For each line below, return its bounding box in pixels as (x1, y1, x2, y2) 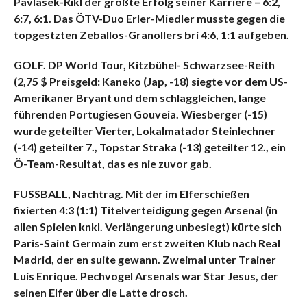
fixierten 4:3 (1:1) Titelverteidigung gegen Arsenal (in (13, 203, 278, 217)
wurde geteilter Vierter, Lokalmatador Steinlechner (13, 123, 275, 137)
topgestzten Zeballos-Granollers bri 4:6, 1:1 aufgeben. (13, 27, 289, 41)
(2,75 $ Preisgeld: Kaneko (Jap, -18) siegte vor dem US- (13, 74, 288, 88)
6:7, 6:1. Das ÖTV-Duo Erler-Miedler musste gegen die (13, 11, 285, 25)
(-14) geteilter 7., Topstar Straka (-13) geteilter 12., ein (13, 140, 286, 153)
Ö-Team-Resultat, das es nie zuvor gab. (13, 156, 212, 170)
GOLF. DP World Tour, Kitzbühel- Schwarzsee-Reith (13, 58, 275, 71)
